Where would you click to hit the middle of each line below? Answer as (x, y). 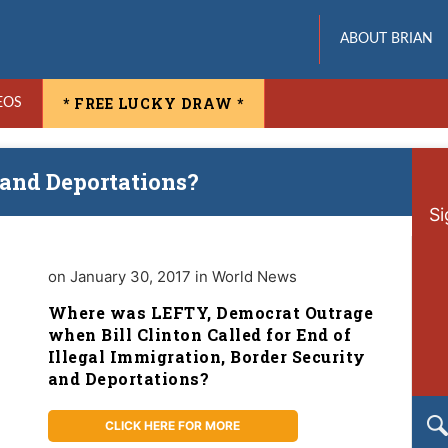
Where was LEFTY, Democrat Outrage (210, 312)
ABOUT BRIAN (386, 39)
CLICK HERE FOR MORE (173, 425)
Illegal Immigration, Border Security (206, 356)
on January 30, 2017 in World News (172, 276)
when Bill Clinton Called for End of (199, 334)
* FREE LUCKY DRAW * (153, 103)
